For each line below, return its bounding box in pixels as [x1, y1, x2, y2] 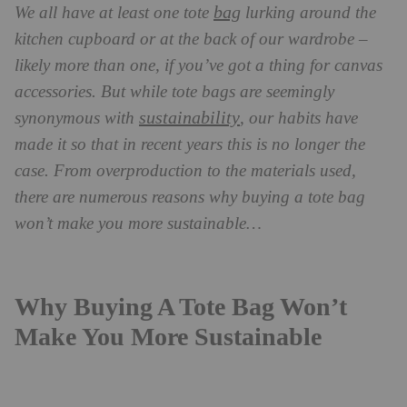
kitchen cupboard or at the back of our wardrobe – [15, 29, 368, 49]
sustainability [139, 107, 240, 128]
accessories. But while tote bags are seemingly [15, 82, 334, 102]
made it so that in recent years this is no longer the [15, 134, 365, 154]
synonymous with [15, 108, 139, 128]
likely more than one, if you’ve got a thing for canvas [15, 55, 382, 75]
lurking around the [241, 3, 376, 23]
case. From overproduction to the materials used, [15, 161, 356, 181]
